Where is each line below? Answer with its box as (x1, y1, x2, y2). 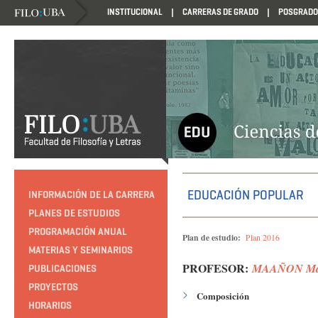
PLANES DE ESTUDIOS (28, 207, 120, 219)
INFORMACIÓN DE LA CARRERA (28, 188, 155, 201)
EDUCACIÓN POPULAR (187, 187, 304, 203)
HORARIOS (28, 299, 72, 312)
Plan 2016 (246, 232, 280, 243)
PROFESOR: (182, 259, 248, 276)
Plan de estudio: (182, 231, 241, 243)
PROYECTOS (28, 280, 78, 293)
